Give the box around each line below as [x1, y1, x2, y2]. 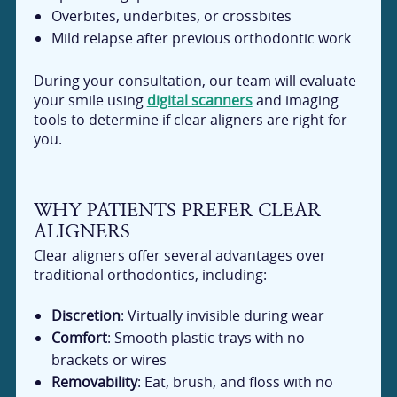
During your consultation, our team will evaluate [33, 70, 356, 90]
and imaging [252, 90, 339, 110]
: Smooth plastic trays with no [107, 328, 306, 348]
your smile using [33, 90, 147, 110]
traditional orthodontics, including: [33, 264, 267, 284]
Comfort [51, 328, 108, 348]
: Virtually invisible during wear [121, 306, 325, 326]
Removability [51, 372, 138, 393]
